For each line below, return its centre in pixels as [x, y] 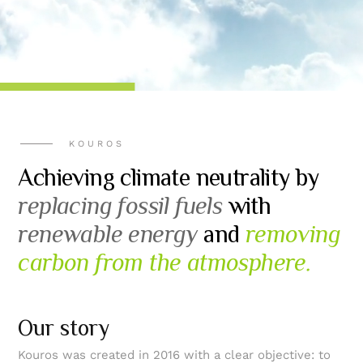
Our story [64, 328]
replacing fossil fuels [120, 206]
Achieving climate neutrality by [169, 177]
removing [293, 234]
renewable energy [108, 234]
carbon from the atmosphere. [165, 263]
